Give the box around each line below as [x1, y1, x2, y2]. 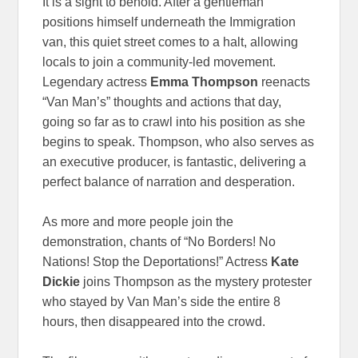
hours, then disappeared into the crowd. [42, 315, 266, 329]
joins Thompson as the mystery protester [80, 275, 312, 289]
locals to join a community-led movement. [42, 55, 276, 70]
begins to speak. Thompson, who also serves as [42, 135, 315, 149]
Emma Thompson [150, 75, 259, 89]
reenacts [258, 75, 311, 89]
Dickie [42, 275, 81, 289]
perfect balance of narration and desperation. [42, 175, 296, 189]
